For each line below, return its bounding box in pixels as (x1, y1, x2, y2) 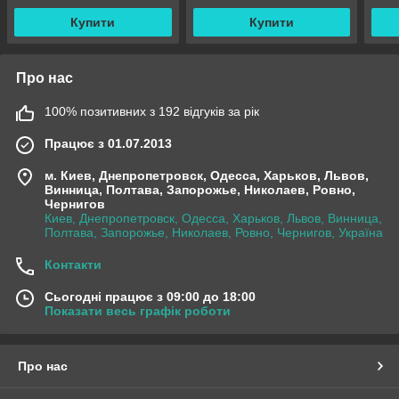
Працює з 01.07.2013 (45, 136, 172, 151)
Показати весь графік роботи (45, 304, 231, 319)
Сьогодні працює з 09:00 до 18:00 (45, 289, 256, 305)
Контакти (45, 257, 102, 273)
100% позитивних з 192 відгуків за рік (45, 104, 259, 119)
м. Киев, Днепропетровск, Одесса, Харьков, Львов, (45, 168, 369, 183)
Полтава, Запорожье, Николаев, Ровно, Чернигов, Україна (45, 225, 383, 240)
